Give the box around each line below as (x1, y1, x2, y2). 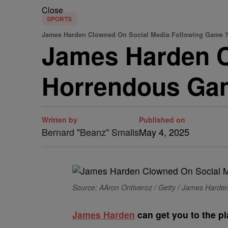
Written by (42, 115, 77, 125)
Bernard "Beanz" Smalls (42, 125, 139, 138)
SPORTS (47, 14, 72, 23)
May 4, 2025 (139, 125, 189, 138)
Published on (139, 115, 185, 125)
